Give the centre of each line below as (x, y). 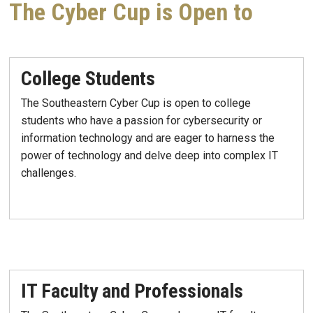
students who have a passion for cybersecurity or (141, 121)
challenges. (49, 173)
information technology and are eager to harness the (148, 138)
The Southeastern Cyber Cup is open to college (136, 103)
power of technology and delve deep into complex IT (150, 156)
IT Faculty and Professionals (132, 291)
